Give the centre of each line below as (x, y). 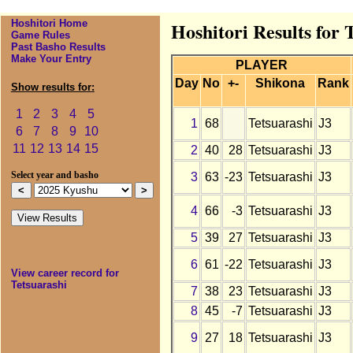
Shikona (281, 84)
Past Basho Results (58, 47)
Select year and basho (54, 175)
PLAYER (262, 65)
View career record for (65, 273)
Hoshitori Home (49, 24)
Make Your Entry (51, 59)
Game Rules (40, 35)
